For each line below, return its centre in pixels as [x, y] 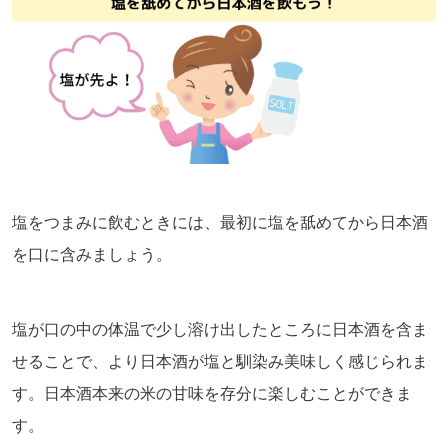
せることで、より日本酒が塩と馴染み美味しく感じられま [220, 361]
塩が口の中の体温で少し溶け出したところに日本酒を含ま [220, 329]
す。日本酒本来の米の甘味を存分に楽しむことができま [212, 393]
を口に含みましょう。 [92, 254]
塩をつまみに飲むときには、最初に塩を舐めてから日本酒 [220, 222]
